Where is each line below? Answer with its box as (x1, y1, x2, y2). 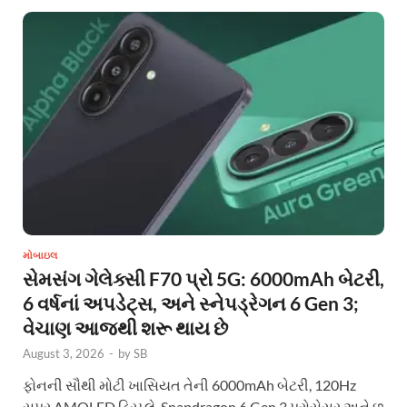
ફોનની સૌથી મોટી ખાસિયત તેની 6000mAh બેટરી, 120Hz (23, 375, 356, 393)
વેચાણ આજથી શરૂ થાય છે (23, 315, 228, 339)
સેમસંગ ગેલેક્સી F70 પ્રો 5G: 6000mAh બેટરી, (23, 266, 384, 290)
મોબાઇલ (23, 248, 57, 262)
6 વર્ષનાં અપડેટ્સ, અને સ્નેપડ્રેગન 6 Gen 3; (23, 291, 359, 314)
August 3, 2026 (23, 345, 104, 361)
